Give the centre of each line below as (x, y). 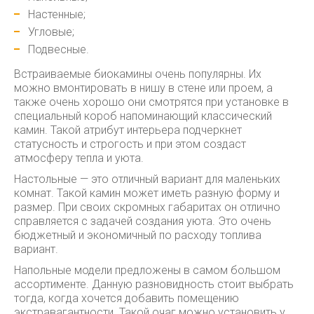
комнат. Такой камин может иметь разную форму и (147, 193)
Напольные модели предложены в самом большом (147, 270)
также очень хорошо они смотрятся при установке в (151, 102)
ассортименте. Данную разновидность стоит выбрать (154, 284)
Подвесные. (59, 49)
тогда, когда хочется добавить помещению (127, 298)
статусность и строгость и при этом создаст (130, 144)
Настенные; (57, 14)
